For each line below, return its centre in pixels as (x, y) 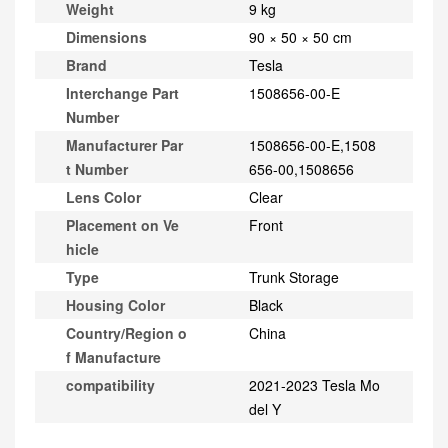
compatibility (110, 385)
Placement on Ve (122, 225)
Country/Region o (126, 333)
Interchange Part (122, 93)
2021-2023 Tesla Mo (314, 385)
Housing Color (115, 305)
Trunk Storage (293, 277)
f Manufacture (113, 357)
